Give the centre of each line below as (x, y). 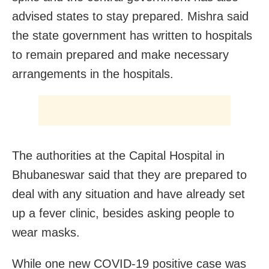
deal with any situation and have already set (128, 194)
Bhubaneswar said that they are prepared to (129, 174)
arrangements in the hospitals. (93, 74)
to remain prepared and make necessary (120, 54)
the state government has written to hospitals (132, 35)
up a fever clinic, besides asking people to (123, 213)
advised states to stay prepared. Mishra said (130, 16)
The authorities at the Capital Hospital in (118, 155)
